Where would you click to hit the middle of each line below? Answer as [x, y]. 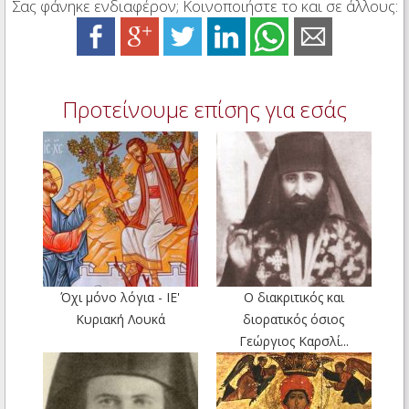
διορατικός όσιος [294, 319]
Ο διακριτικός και [294, 297]
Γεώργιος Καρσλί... [294, 341]
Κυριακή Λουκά [120, 319]
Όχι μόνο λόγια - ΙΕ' [120, 297]
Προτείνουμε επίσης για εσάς [204, 109]
